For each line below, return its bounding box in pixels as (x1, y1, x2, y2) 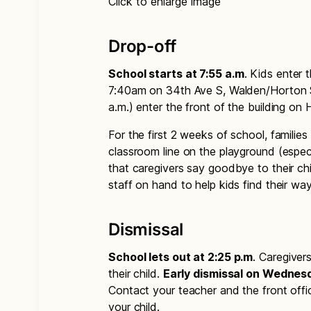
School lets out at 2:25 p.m (108, 250, 253, 264)
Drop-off (108, 36, 176, 57)
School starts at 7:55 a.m (108, 67, 244, 81)
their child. (108, 267, 163, 281)
